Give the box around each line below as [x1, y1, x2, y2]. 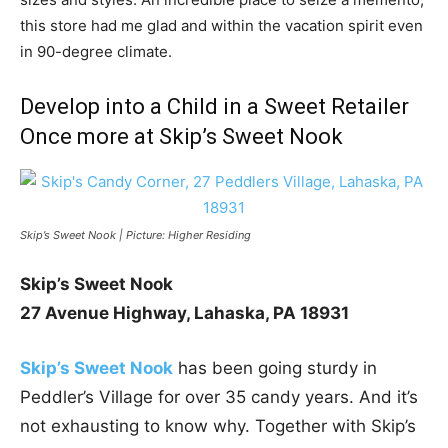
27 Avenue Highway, [20, 302, 194, 323]
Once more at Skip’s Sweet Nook [20, 123, 343, 149]
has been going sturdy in [173, 357, 377, 378]
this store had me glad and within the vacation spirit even [20, 15, 423, 35]
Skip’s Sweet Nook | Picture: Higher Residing [20, 227, 251, 242]
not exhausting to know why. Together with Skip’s [20, 415, 416, 436]
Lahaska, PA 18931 [194, 302, 349, 323]
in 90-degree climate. [20, 41, 172, 61]
